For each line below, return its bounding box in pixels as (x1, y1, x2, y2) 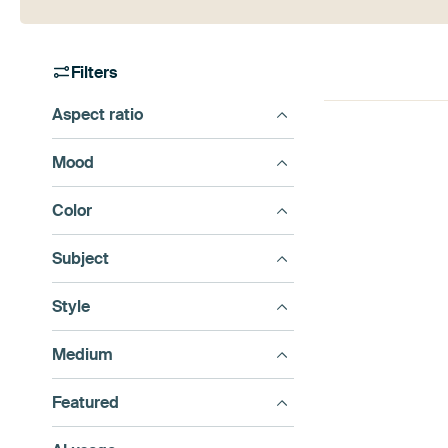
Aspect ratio (52, 103, 143, 125)
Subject (52, 247, 109, 269)
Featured (52, 391, 119, 413)
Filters (71, 61, 118, 83)
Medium (52, 343, 113, 365)
